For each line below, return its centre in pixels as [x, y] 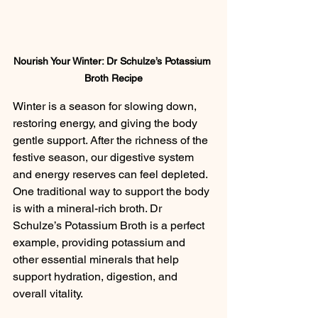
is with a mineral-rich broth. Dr [89, 209]
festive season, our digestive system [105, 158]
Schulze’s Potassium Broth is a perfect [110, 226]
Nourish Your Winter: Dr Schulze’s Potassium [114, 61]
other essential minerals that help [97, 260]
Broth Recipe [114, 78]
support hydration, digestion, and [97, 277]
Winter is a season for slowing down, [106, 106]
